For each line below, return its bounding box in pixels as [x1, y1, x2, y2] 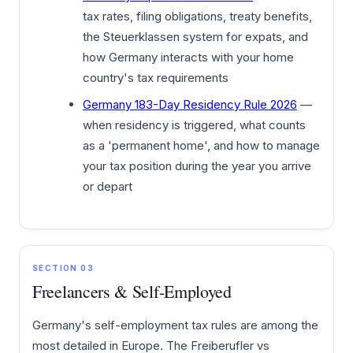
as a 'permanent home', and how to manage [83, 138, 320, 154]
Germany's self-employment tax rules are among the [32, 318, 318, 333]
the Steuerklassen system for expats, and [83, 29, 308, 45]
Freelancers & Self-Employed [32, 280, 232, 303]
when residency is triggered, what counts [83, 117, 306, 133]
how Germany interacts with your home [83, 50, 294, 65]
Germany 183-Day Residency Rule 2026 [83, 97, 297, 113]
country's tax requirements [83, 70, 229, 86]
